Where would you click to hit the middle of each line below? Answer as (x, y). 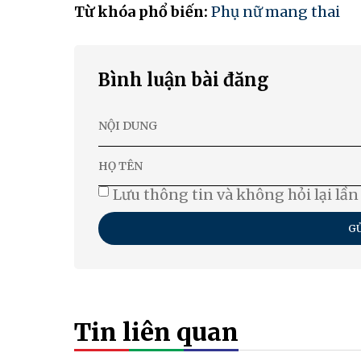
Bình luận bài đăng (184, 80)
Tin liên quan (156, 332)
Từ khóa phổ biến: (143, 12)
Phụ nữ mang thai (276, 12)
